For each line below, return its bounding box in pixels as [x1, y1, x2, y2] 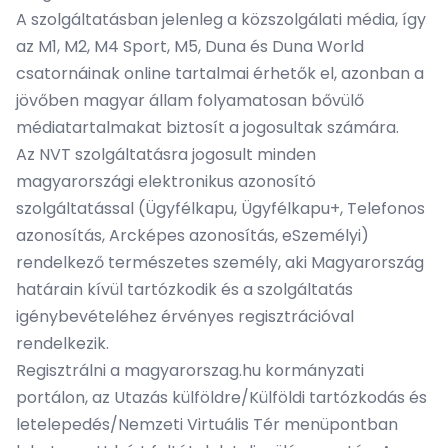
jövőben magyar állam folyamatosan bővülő [16, 89, 364, 112]
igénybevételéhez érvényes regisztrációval [16, 305, 354, 328]
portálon [16, 386, 85, 409]
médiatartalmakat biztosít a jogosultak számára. [16, 116, 399, 139]
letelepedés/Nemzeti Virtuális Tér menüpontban [16, 413, 398, 436]
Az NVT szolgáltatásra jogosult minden [16, 143, 316, 166]
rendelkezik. [16, 332, 109, 355]
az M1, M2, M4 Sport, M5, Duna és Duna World [16, 35, 364, 58]
